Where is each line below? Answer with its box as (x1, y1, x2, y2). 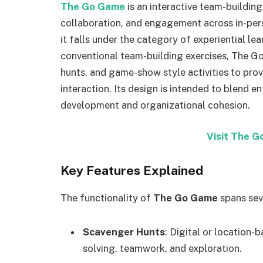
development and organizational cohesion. (60, 99, 250, 111)
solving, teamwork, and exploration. (83, 242, 242, 255)
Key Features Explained (60, 163, 203, 178)
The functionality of (60, 192, 153, 204)
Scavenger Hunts (83, 226, 165, 238)
